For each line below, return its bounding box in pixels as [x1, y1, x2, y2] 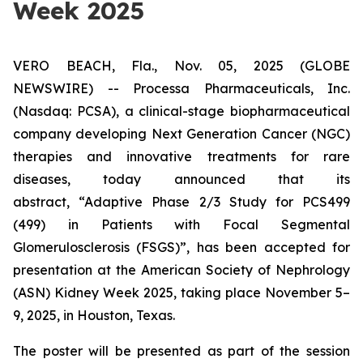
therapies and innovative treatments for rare [13, 148, 350, 164]
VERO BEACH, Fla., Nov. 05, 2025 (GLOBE [13, 58, 350, 74]
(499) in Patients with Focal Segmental [13, 216, 350, 233]
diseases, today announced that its [13, 171, 350, 187]
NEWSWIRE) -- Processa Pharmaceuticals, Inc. [13, 80, 350, 96]
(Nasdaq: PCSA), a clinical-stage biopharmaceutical [13, 103, 350, 119]
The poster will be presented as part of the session [13, 343, 350, 359]
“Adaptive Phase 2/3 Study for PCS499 [79, 194, 351, 210]
